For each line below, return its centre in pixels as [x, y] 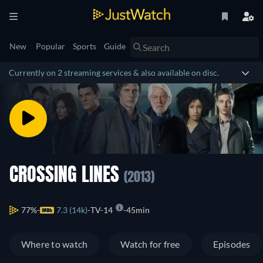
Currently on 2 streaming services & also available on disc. [114, 73]
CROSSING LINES [67, 176]
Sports [85, 46]
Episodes [232, 244]
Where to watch [55, 244]
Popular [50, 46]
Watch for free [150, 244]
